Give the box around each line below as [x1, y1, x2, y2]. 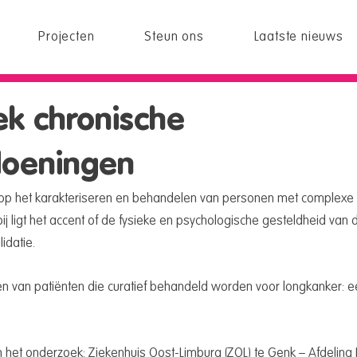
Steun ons [144, 31, 204, 44]
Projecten [38, 31, 95, 44]
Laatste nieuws [253, 31, 343, 44]
